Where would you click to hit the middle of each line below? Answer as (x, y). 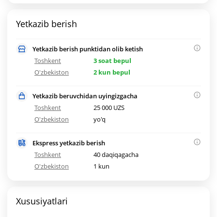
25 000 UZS (109, 108)
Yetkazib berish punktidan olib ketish (88, 49)
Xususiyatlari (42, 201)
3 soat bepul (113, 61)
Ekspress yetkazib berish (69, 143)
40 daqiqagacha (116, 155)
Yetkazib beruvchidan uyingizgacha (85, 96)
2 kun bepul (112, 72)
